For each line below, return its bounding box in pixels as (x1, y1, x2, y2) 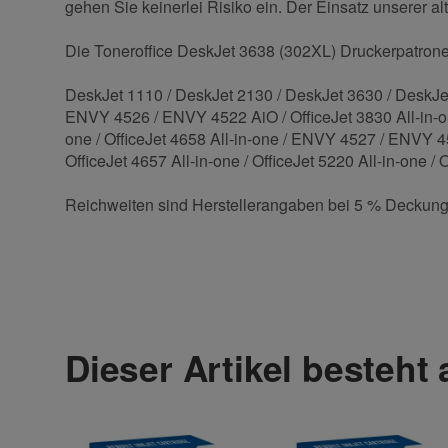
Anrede (81, 301, 128, 321)
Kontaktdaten (81, 259, 193, 286)
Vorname (81, 411, 138, 431)
